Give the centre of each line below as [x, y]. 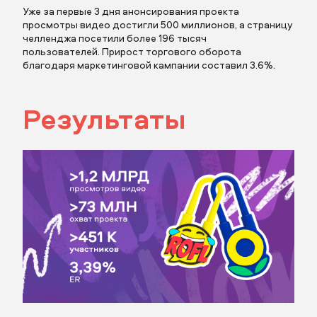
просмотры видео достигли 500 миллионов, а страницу [157, 25]
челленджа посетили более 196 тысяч [115, 38]
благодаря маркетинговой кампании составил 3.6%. [149, 65]
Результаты [104, 119]
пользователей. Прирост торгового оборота [132, 52]
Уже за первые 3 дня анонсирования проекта [131, 11]
